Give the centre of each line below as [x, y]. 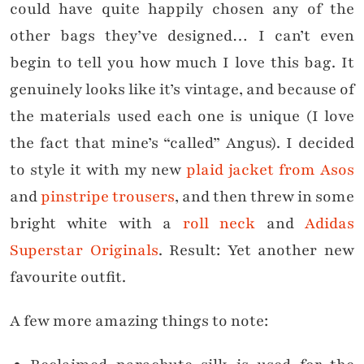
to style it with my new [98, 170]
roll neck [219, 224]
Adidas [330, 224]
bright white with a [96, 224]
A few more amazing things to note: [139, 321]
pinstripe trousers [108, 197]
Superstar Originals [84, 251]
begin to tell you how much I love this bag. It [182, 63]
